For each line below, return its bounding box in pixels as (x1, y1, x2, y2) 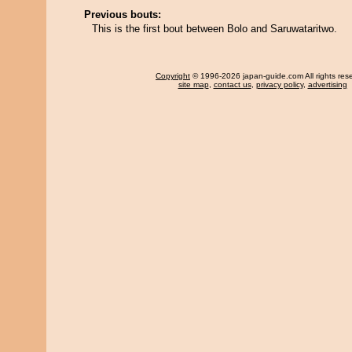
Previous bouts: (84, 9, 161, 20)
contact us (213, 80, 251, 89)
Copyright (156, 71, 190, 80)
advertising (307, 80, 347, 89)
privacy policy (255, 80, 303, 89)
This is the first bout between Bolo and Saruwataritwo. (92, 23, 337, 35)
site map (178, 80, 209, 89)
